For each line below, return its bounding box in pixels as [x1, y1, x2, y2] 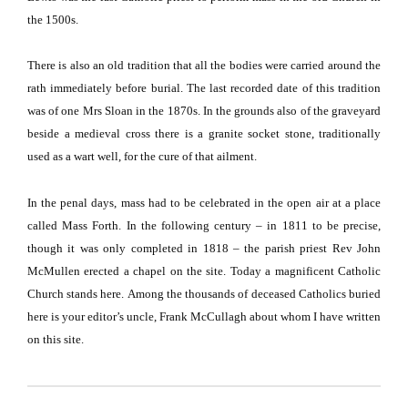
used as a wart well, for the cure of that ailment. [27, 149, 257, 164]
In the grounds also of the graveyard [202, 104, 382, 118]
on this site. [27, 331, 84, 346]
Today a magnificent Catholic [229, 263, 382, 278]
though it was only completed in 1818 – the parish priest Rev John [27, 240, 381, 255]
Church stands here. [27, 286, 125, 301]
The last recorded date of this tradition [186, 81, 382, 96]
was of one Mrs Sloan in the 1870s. [27, 104, 200, 118]
